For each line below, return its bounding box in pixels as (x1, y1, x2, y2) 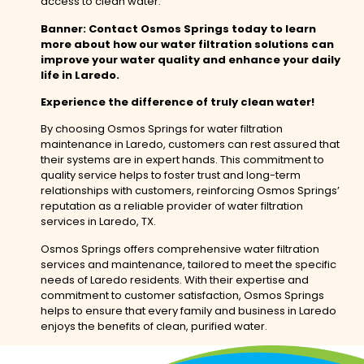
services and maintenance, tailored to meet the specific (41, 256, 336, 272)
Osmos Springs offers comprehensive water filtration (41, 240, 319, 257)
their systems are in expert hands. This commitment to (41, 152, 324, 168)
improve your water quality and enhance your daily (41, 51, 340, 67)
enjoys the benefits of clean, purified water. (41, 318, 267, 334)
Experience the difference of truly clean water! (41, 94, 314, 110)
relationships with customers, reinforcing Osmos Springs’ (41, 183, 340, 199)
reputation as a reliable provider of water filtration (41, 198, 303, 214)
